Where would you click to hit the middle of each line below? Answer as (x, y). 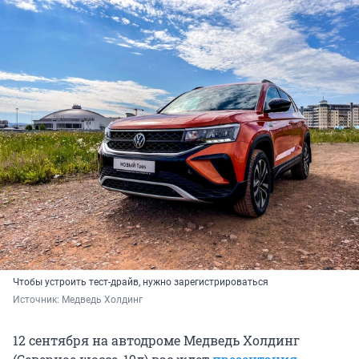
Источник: (37, 299)
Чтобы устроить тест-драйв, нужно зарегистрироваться (141, 282)
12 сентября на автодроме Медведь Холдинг (156, 340)
